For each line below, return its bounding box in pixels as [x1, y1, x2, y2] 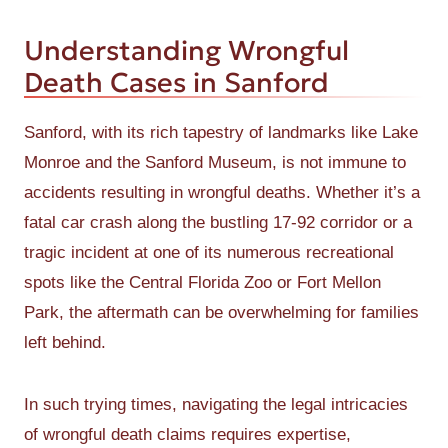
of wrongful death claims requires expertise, [24, 425, 351, 444]
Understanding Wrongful [24, 33, 349, 67]
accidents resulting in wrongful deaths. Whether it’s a [24, 183, 420, 202]
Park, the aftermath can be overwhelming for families [24, 303, 419, 322]
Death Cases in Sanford [24, 65, 329, 99]
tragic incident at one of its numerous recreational [24, 243, 394, 262]
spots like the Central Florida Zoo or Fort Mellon [24, 273, 381, 292]
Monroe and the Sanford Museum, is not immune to [24, 153, 406, 172]
